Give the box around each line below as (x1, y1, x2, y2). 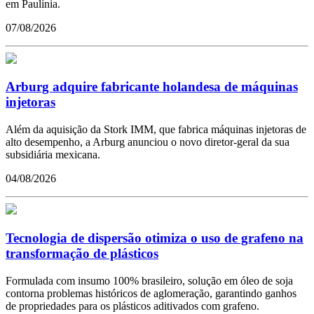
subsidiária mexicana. (6, 149, 100, 161)
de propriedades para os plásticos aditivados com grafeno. (6, 299, 259, 312)
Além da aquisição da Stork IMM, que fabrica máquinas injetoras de (6, 123, 306, 136)
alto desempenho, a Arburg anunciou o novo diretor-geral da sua (6, 136, 289, 149)
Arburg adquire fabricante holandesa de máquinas (6, 79, 298, 95)
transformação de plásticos (6, 245, 158, 261)
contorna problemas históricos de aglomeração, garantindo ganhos (6, 287, 296, 299)
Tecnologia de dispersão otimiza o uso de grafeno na (6, 230, 303, 245)
